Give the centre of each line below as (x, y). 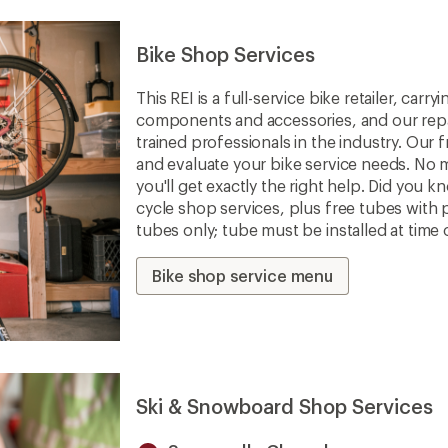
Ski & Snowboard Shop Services (284, 406)
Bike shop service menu (243, 276)
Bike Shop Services (225, 54)
